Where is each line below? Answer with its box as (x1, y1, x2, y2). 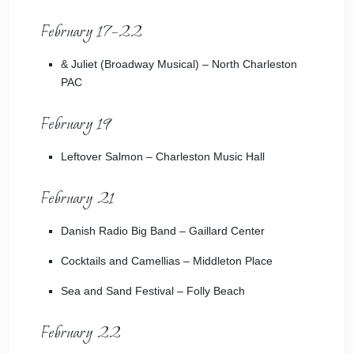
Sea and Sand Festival (61, 284, 174, 297)
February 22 (41, 319, 121, 345)
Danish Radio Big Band (61, 224, 176, 237)
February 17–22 (41, 18, 142, 43)
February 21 (41, 185, 115, 210)
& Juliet (61, 58, 97, 70)
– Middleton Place (180, 254, 273, 267)
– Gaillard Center (176, 224, 265, 237)
